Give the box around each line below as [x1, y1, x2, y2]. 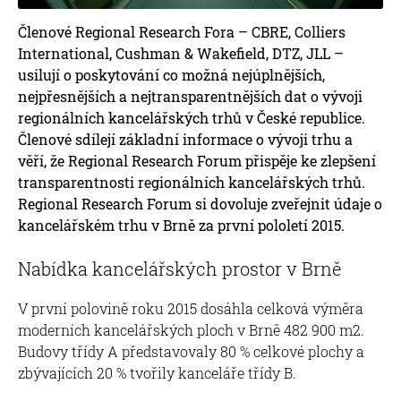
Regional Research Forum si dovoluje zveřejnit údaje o [18, 193, 382, 213]
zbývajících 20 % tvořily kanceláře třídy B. [18, 363, 296, 382]
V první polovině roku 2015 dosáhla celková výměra [18, 298, 363, 318]
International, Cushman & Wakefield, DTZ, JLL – [18, 43, 344, 63]
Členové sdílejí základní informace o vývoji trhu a [18, 129, 353, 149]
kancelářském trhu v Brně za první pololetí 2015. [18, 215, 345, 235]
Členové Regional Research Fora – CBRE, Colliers [18, 21, 346, 41]
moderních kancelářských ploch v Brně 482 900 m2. [18, 320, 364, 339]
